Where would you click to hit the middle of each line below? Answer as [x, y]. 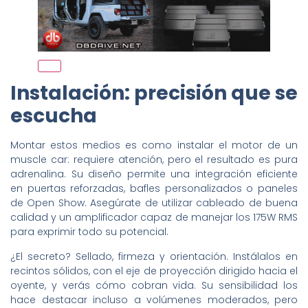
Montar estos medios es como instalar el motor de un [154, 145]
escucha [54, 116]
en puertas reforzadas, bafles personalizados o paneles [154, 189]
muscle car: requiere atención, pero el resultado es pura [154, 160]
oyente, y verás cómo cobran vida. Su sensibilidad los [154, 285]
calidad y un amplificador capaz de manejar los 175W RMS [154, 218]
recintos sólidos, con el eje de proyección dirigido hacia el [154, 271]
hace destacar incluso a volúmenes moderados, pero [154, 299]
